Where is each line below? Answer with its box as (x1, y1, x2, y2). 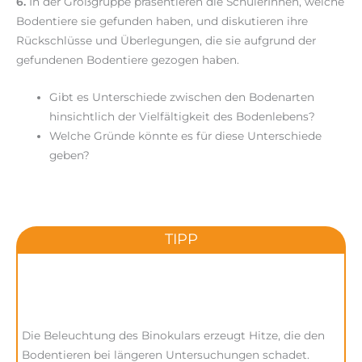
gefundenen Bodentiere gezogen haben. (16, 53, 239, 67)
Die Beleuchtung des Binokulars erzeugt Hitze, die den (22, 329, 325, 343)
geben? (49, 148, 90, 162)
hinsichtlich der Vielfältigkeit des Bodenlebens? (49, 109, 316, 123)
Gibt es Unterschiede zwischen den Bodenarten (49, 90, 315, 103)
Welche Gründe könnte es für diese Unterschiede (49, 128, 322, 142)
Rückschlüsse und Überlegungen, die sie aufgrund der (16, 34, 316, 48)
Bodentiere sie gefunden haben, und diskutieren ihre (16, 15, 308, 28)
